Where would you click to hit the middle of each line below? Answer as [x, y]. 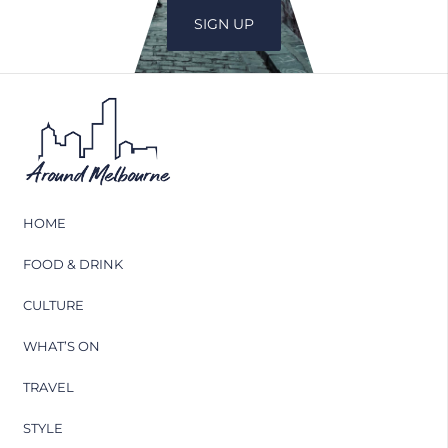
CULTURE [53, 304]
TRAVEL [48, 386]
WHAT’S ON [61, 345]
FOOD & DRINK [72, 263]
